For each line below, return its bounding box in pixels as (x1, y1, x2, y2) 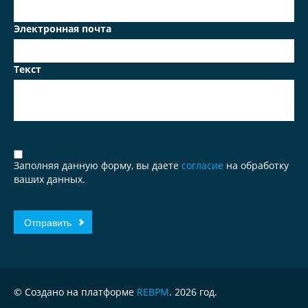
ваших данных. (14, 173, 85, 186)
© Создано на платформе (14, 285, 137, 298)
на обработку (226, 159, 289, 172)
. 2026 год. (169, 285, 217, 298)
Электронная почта (14, 22, 111, 35)
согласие (181, 159, 226, 172)
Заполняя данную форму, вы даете (14, 159, 181, 172)
